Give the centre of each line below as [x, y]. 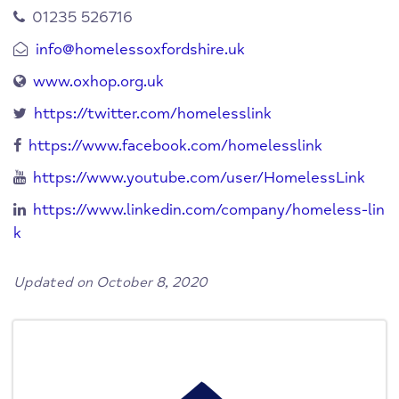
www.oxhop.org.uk [98, 82]
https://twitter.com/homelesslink [153, 114]
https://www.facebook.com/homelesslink [175, 146]
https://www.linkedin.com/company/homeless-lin [209, 210]
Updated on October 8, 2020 [110, 283]
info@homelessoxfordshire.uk [140, 50]
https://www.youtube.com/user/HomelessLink [199, 178]
